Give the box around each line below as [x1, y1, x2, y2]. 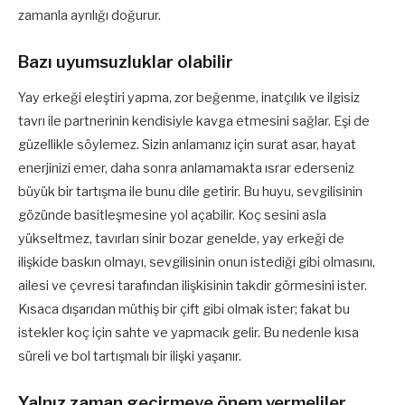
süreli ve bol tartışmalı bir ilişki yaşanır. [18, 348, 241, 365]
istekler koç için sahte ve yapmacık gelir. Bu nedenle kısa [18, 325, 359, 342]
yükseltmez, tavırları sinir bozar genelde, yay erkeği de [18, 231, 344, 248]
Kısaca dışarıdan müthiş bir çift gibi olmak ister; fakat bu [18, 301, 350, 318]
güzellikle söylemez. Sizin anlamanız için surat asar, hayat [18, 137, 356, 154]
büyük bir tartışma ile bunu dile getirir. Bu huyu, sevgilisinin [18, 184, 363, 201]
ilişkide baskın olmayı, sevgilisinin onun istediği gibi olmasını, [18, 254, 375, 271]
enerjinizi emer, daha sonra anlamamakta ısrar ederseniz [18, 160, 354, 177]
